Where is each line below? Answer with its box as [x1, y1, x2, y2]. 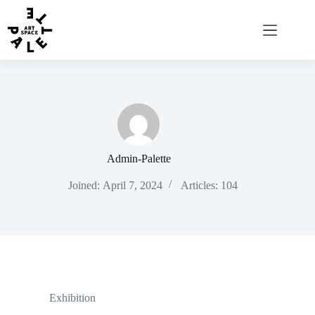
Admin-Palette [106, 153, 171, 165]
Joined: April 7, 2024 [67, 179, 162, 191]
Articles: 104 [180, 179, 238, 191]
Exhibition [49, 292, 96, 304]
